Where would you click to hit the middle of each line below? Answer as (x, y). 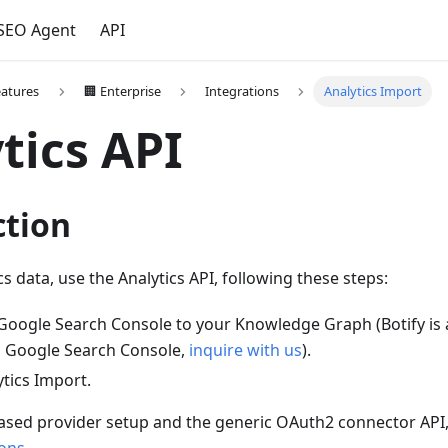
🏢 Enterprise (122, 91)
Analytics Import (372, 91)
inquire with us (245, 350)
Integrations (242, 91)
